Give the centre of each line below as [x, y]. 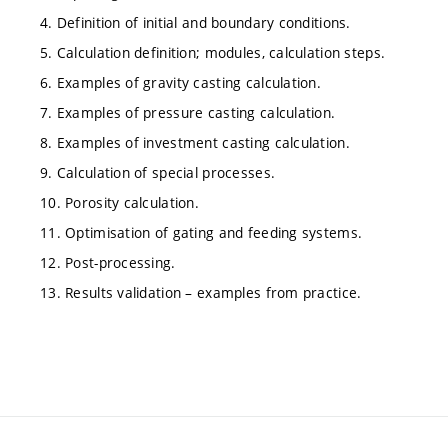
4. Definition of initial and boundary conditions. [195, 23]
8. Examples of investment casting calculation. [195, 143]
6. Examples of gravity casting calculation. [181, 83]
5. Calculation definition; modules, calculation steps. [213, 53]
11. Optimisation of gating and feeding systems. [201, 233]
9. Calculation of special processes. [158, 173]
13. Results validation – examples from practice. [201, 293]
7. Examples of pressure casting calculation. [188, 113]
